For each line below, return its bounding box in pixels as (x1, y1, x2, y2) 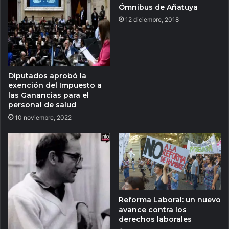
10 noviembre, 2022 (15, 113, 72, 121)
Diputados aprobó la (8, 71, 86, 80)
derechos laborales (119, 214, 192, 224)
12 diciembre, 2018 (125, 15, 179, 24)
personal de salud (8, 100, 76, 109)
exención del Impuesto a (8, 80, 102, 90)
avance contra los (119, 204, 187, 214)
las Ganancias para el (8, 90, 89, 100)
